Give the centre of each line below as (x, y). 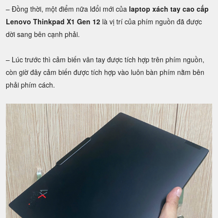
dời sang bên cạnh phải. (43, 34)
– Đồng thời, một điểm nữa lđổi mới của (67, 9)
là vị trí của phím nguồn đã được (151, 21)
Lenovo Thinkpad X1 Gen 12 (53, 21)
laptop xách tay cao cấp (169, 9)
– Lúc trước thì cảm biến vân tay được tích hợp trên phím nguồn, (105, 59)
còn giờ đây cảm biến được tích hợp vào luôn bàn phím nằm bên (105, 72)
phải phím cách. (30, 85)
